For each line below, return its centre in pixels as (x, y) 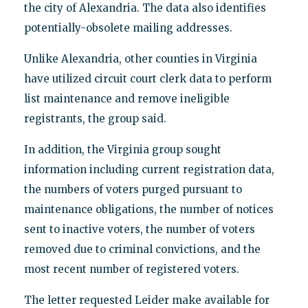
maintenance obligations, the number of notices (148, 209)
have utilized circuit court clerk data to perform (147, 78)
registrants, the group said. (95, 118)
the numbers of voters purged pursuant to (133, 189)
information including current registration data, (149, 169)
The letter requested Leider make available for (146, 300)
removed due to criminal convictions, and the (142, 249)
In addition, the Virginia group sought (122, 149)
